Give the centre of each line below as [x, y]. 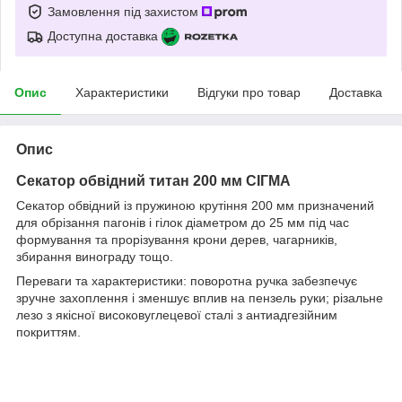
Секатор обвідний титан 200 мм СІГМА [153, 180]
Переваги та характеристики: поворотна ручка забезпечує [187, 280]
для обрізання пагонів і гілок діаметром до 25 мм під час [183, 222]
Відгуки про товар [249, 92]
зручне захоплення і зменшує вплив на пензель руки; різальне [200, 297]
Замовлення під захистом [125, 11]
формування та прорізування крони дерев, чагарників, [177, 239]
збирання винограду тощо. [95, 256]
